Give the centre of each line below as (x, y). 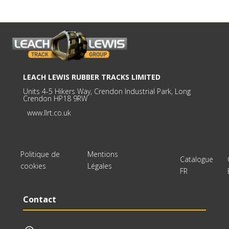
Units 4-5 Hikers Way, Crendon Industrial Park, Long (107, 91)
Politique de (40, 154)
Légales (99, 166)
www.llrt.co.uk (47, 113)
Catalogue (196, 159)
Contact (39, 199)
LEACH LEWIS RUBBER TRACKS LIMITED (94, 77)
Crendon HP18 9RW (55, 99)
